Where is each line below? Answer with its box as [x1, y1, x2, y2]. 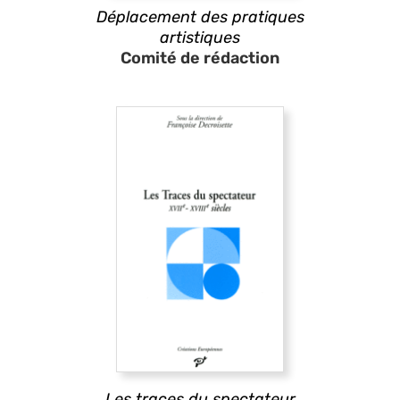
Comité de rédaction [121, 47, 279, 68]
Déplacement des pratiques [96, 6, 304, 27]
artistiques [160, 27, 240, 47]
